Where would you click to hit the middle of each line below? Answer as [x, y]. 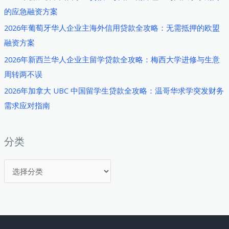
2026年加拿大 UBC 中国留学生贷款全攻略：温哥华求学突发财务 [114, 91]
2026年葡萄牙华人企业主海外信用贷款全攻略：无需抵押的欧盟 [112, 28]
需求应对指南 [27, 106]
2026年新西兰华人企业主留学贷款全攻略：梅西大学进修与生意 [112, 59]
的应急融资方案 [31, 11]
